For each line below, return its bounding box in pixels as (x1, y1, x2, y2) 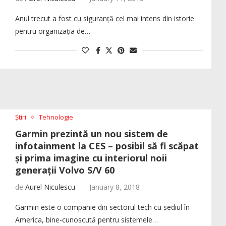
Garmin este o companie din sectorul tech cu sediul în (15, 202, 190, 212)
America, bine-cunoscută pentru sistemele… (15, 215, 158, 225)
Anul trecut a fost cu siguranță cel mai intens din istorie (15, 14, 194, 24)
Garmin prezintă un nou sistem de (15, 128, 168, 140)
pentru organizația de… (15, 26, 90, 36)
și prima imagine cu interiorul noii (15, 152, 167, 164)
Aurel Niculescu (25, 182, 75, 192)
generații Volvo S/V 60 (15, 164, 115, 177)
